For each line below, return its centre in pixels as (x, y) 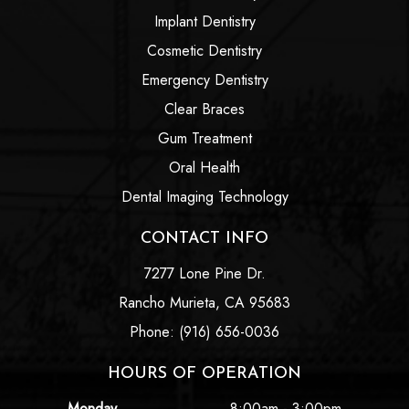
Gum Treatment (204, 138)
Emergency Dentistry (204, 79)
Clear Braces (204, 109)
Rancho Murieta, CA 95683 (204, 302)
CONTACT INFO (204, 238)
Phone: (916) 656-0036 (204, 331)
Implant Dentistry (204, 21)
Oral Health (204, 167)
